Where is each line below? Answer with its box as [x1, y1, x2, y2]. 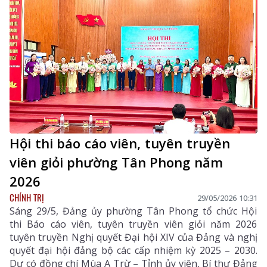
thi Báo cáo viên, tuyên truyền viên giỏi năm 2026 [10, 218, 257, 231]
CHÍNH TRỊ [10, 191, 44, 204]
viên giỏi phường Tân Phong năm [10, 153, 223, 172]
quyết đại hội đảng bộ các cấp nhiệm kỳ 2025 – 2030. [10, 244, 257, 257]
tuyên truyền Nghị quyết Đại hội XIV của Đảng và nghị [10, 231, 257, 244]
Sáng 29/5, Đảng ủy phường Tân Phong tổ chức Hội [10, 204, 257, 218]
